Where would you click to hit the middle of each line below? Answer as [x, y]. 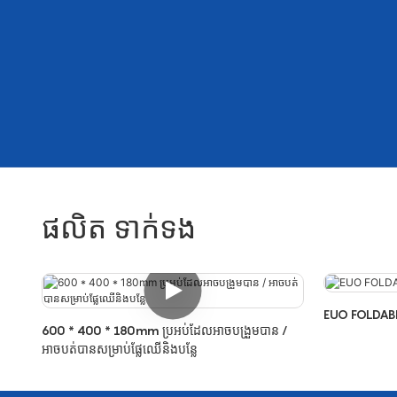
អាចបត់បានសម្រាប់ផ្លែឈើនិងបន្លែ [120, 348]
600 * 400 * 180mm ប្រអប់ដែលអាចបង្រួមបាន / [164, 330]
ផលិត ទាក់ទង [119, 227]
